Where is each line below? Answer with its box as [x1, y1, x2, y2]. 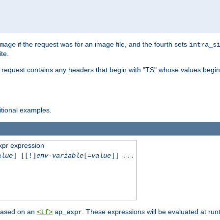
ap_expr [55, 208, 82, 217]
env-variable [36, 152, 83, 160]
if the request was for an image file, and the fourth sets [16, 40, 189, 48]
